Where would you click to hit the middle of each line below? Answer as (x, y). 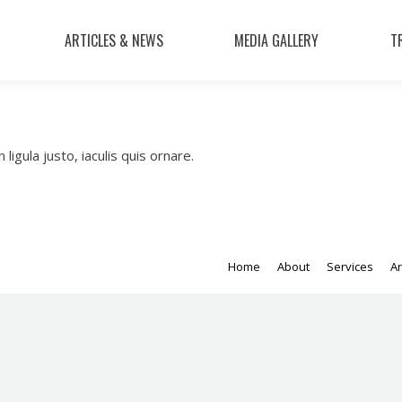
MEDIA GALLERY (277, 40)
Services (350, 266)
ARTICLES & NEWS (114, 40)
